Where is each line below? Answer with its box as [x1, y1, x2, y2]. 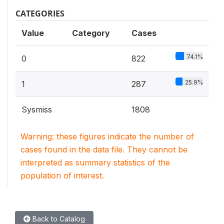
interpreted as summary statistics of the [20, 157, 170, 167]
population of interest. [20, 170, 104, 180]
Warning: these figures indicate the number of [20, 131, 194, 141]
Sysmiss [21, 104, 52, 114]
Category [72, 27, 110, 38]
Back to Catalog [30, 214, 85, 223]
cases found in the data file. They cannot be [20, 144, 187, 154]
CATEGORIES [15, 7, 64, 19]
